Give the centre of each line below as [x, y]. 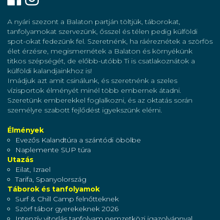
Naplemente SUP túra [53, 150]
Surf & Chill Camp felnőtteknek [67, 199]
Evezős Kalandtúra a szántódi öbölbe [78, 140]
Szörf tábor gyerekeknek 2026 [67, 209]
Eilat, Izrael [33, 170]
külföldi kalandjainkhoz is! [50, 71]
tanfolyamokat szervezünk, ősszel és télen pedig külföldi [102, 32]
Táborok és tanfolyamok [54, 189]
